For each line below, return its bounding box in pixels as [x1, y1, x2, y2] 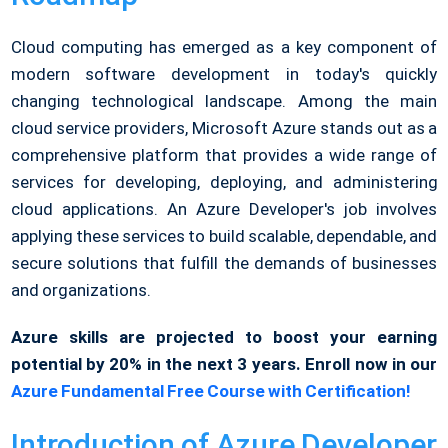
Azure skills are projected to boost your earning [10, 326, 438, 347]
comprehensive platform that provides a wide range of [10, 144, 438, 165]
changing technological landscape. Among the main [10, 90, 438, 111]
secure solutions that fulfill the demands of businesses [10, 252, 438, 273]
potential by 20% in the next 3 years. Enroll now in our [10, 353, 438, 374]
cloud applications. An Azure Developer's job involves [10, 198, 438, 219]
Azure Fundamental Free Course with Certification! [10, 380, 412, 401]
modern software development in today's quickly [10, 63, 438, 84]
